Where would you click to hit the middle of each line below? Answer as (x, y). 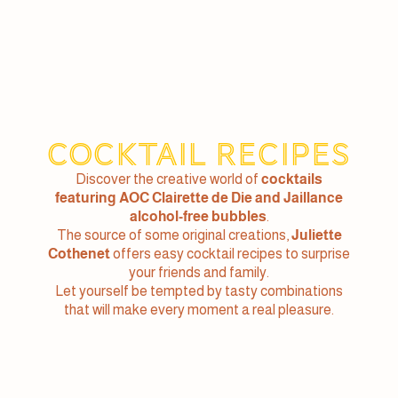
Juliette (316, 235)
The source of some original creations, (174, 235)
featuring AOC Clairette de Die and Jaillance (199, 198)
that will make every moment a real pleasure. (199, 310)
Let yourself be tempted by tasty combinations (199, 291)
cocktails (292, 179)
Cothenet (79, 254)
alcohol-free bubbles (198, 217)
